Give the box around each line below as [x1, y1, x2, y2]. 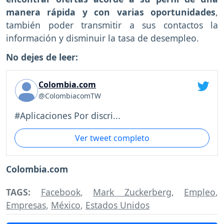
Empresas [6, 199, 46, 211]
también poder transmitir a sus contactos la [6, 18, 218, 31]
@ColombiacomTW [38, 91, 101, 101]
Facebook [40, 186, 80, 198]
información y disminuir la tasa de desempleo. [6, 31, 201, 44]
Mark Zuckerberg [93, 186, 171, 198]
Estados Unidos [85, 199, 149, 211]
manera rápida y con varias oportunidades [6, 5, 215, 18]
